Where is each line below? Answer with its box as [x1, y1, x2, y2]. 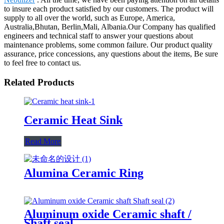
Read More [25, 137, 60, 146]
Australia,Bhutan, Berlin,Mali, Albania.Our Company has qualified [4, 22, 215, 31]
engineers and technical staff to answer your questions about [4, 31, 193, 40]
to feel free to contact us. [4, 58, 81, 67]
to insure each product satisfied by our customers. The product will [4, 4, 213, 13]
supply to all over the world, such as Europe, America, [4, 13, 175, 22]
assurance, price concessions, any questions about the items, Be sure [4, 49, 218, 58]
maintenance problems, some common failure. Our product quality [4, 40, 212, 49]
